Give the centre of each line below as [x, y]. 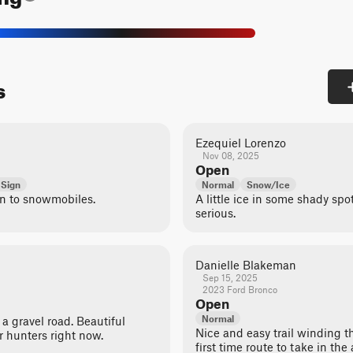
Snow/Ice [268, 184]
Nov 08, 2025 [230, 155]
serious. [216, 213]
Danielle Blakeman [246, 265]
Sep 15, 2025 [230, 277]
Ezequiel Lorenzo [241, 143]
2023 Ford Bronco [240, 289]
